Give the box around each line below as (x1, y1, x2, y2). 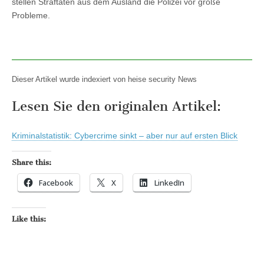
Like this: (12, 214, 46, 224)
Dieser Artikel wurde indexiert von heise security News (12, 75, 197, 84)
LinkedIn (154, 177, 184, 189)
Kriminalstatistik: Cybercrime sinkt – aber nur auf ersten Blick (12, 131, 237, 141)
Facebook (39, 177, 73, 189)
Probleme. (12, 11, 50, 20)
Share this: (12, 158, 51, 167)
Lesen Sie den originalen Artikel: (12, 98, 221, 115)
